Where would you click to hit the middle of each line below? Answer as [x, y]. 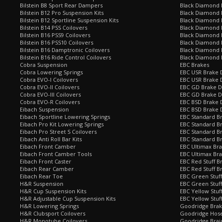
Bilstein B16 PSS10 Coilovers [56, 42]
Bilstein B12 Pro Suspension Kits [62, 13]
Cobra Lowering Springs [51, 72]
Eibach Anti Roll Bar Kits [51, 139]
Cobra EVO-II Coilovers [50, 87]
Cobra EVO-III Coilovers [50, 94]
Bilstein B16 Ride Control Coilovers [65, 57]
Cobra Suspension [44, 65]
